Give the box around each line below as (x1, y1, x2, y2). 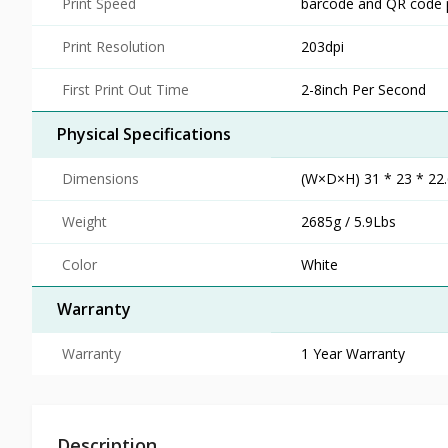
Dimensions (62, 168, 139, 188)
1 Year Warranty (301, 343, 405, 363)
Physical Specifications (57, 122, 231, 145)
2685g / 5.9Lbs (301, 211, 396, 231)
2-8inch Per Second (301, 79, 426, 99)
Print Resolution (62, 36, 165, 56)
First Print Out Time (62, 79, 189, 99)
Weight (62, 211, 107, 231)
